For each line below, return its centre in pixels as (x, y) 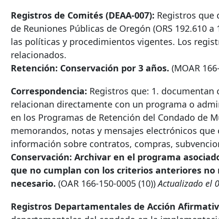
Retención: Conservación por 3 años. (90, 68)
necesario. (33, 184)
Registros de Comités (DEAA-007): (83, 15)
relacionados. (39, 55)
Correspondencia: (49, 91)
